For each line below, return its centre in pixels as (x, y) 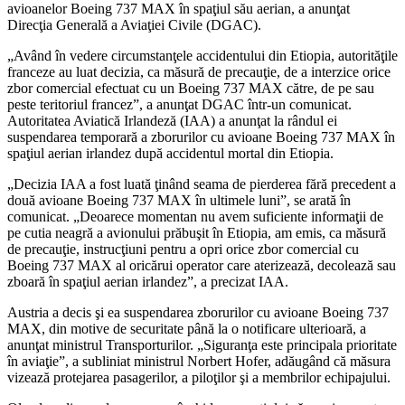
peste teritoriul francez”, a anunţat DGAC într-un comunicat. (179, 104)
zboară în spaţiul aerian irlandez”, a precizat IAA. (148, 281)
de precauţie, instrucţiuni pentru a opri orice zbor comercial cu (183, 249)
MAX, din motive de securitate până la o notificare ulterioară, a (187, 328)
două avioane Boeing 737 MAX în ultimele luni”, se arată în (179, 200)
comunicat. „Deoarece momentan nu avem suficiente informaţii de (195, 216)
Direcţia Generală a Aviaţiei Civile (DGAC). (134, 24)
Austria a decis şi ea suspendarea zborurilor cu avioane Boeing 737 (198, 312)
